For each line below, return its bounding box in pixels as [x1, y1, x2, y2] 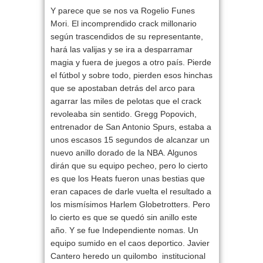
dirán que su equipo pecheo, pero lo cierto [50, 161, 208, 171]
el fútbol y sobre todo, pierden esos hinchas [50, 70, 213, 80]
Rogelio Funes [140, 6, 195, 16]
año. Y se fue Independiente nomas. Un [50, 225, 198, 235]
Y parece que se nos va [50, 6, 141, 16]
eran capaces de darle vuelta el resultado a [50, 187, 211, 197]
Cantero [50, 251, 80, 261]
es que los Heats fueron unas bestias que [50, 174, 205, 184]
